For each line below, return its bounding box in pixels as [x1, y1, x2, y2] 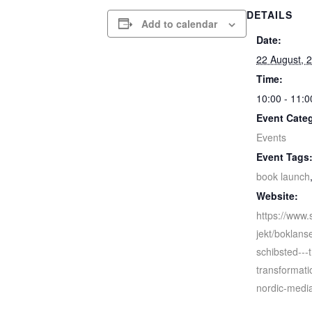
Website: [256, 188, 299, 203]
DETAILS [247, 7, 293, 22]
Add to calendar [141, 16, 218, 31]
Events [256, 130, 287, 144]
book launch [256, 169, 311, 183]
